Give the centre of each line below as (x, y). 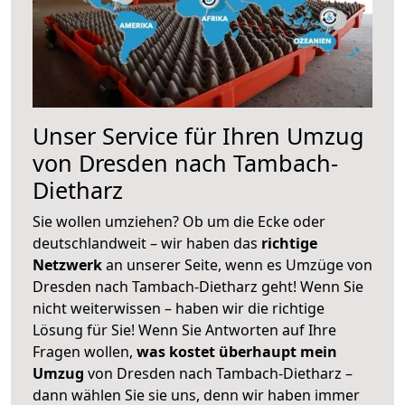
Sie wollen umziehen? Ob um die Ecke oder (179, 221)
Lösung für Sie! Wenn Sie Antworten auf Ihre (184, 330)
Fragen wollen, (85, 351)
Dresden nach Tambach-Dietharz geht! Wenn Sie (198, 286)
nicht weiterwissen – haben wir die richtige (179, 308)
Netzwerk (69, 264)
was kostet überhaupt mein (237, 351)
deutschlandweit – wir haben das (147, 243)
